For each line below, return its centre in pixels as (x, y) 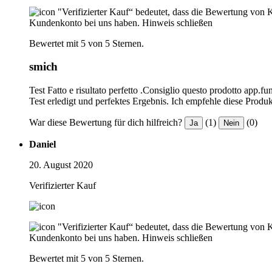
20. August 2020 (61, 165)
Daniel (42, 144)
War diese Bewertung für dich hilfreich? (106, 122)
